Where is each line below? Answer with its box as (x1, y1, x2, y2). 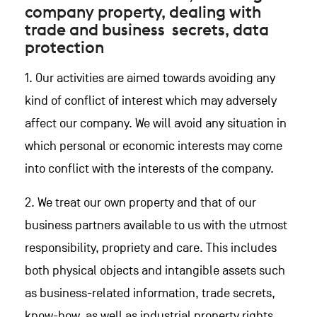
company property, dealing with (25, 1, 261, 22)
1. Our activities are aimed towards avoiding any (25, 71, 275, 86)
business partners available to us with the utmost (25, 218, 287, 233)
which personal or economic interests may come (25, 139, 282, 154)
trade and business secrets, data (25, 19, 269, 40)
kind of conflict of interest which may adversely (25, 93, 277, 108)
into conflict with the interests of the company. (25, 161, 274, 176)
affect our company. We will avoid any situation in (25, 116, 287, 131)
